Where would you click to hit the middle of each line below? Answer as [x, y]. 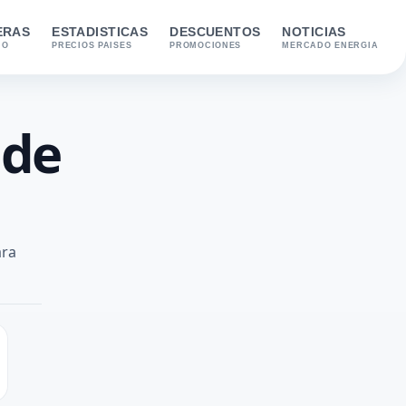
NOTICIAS [314, 32]
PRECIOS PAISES [92, 45]
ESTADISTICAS [100, 32]
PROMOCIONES [206, 45]
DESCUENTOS [215, 32]
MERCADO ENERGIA [330, 45]
